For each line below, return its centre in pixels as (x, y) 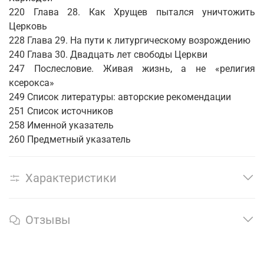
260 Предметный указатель (70, 140)
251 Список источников (61, 111)
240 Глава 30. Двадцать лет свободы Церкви (108, 55)
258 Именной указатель (61, 126)
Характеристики (71, 178)
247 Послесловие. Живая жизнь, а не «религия (132, 69)
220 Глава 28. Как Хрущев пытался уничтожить (132, 12)
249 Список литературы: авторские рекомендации (120, 97)
